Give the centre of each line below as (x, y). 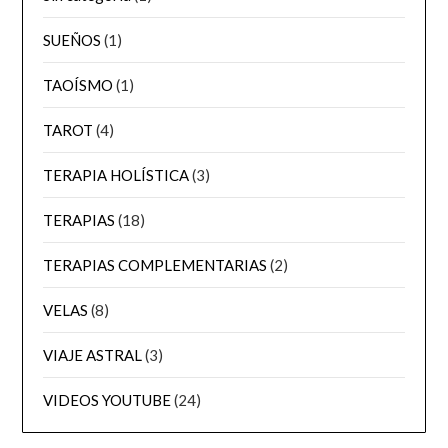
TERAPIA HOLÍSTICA (116, 174)
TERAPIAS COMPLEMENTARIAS (155, 264)
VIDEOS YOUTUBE (107, 399)
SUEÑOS (72, 39)
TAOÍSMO (78, 84)
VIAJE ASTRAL (93, 354)
